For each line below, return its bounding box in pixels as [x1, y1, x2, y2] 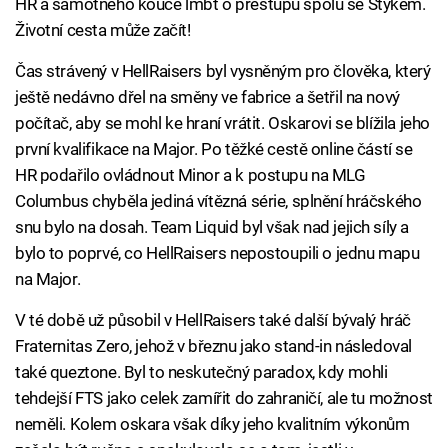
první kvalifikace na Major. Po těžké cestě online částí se [15, 139, 413, 160]
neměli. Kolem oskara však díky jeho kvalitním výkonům [15, 414, 410, 435]
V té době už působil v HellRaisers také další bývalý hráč [15, 310, 411, 331]
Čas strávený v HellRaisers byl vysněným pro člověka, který [15, 61, 431, 82]
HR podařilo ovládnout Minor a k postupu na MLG [15, 165, 366, 186]
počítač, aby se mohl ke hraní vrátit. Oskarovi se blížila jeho [15, 113, 430, 134]
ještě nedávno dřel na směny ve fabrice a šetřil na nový [15, 87, 400, 108]
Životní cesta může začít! [15, 20, 191, 41]
